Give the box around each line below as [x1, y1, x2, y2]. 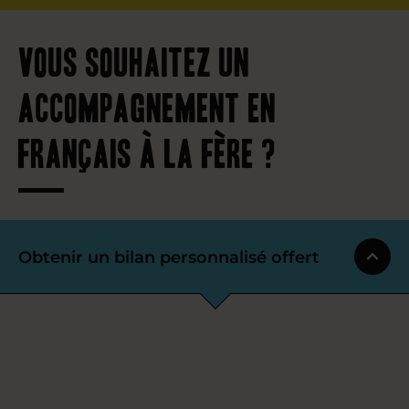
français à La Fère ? [18, 129, 278, 173]
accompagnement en [18, 83, 277, 127]
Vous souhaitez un [18, 37, 250, 81]
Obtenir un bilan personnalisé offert [18, 246, 320, 267]
